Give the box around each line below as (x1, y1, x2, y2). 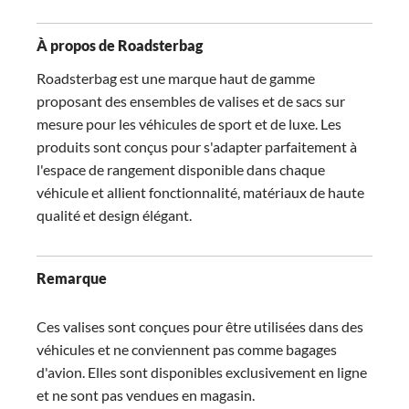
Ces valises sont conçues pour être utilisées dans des (37, 318, 363, 335)
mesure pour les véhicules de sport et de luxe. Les (37, 115, 341, 132)
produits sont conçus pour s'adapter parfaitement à (37, 138, 357, 155)
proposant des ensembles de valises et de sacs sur (37, 92, 345, 110)
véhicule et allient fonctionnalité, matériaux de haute (37, 184, 364, 201)
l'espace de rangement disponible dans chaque (37, 161, 325, 178)
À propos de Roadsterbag (37, 37, 203, 54)
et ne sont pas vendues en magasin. (37, 386, 255, 404)
